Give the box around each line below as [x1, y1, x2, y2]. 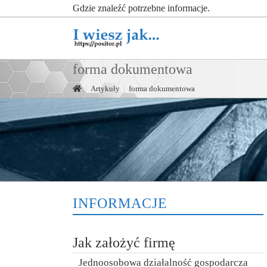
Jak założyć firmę [73, 235, 175, 250]
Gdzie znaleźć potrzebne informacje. [73, 3, 210, 13]
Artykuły [91, 84, 120, 93]
